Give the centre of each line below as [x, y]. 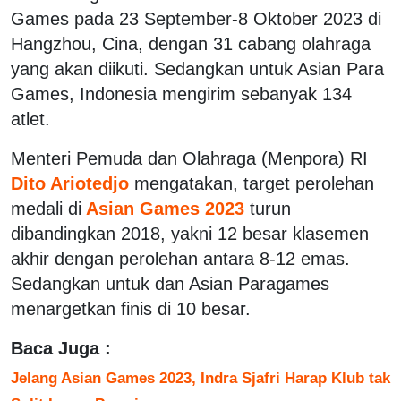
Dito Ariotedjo [73, 183]
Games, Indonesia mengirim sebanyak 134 [181, 94]
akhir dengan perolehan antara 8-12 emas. [180, 258]
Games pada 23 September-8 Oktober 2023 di [196, 18]
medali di [46, 208]
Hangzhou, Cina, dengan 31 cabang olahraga [191, 43]
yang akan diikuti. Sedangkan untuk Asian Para [197, 68]
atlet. [30, 119]
